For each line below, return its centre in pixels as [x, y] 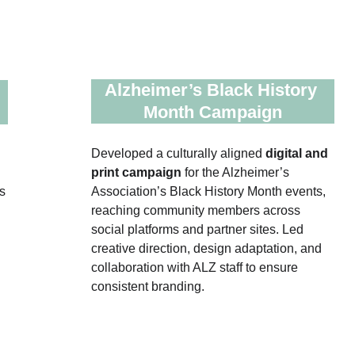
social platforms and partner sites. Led [198, 229]
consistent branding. [147, 286]
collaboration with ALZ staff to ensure [196, 267]
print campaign [137, 172]
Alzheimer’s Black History [213, 90]
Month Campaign [213, 112]
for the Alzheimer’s [238, 172]
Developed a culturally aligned [178, 153]
